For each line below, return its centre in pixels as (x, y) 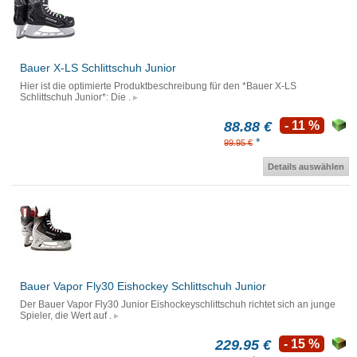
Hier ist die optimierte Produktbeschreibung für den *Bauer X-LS (158, 86)
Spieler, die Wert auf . (66, 316)
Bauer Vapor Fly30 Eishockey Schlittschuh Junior (143, 286)
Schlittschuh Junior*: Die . (75, 98)
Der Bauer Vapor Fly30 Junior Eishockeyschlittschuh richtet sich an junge (178, 305)
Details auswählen (306, 167)
